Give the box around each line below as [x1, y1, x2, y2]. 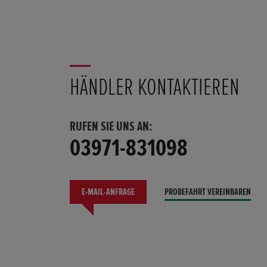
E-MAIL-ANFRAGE [82, 187, 135, 197]
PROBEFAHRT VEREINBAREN [164, 187, 251, 197]
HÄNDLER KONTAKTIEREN [70, 76, 240, 100]
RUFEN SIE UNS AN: [70, 120, 152, 134]
